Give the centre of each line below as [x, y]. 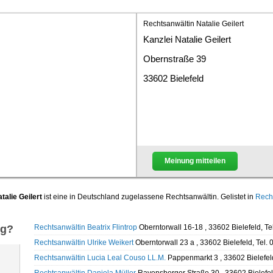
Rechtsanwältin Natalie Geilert [193, 24]
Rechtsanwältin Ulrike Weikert [83, 243]
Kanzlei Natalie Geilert [187, 39]
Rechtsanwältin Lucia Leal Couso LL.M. [100, 258]
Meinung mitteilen [195, 161]
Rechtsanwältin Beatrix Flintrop [85, 227]
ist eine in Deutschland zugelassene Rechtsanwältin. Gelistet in [149, 197]
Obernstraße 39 [175, 59]
